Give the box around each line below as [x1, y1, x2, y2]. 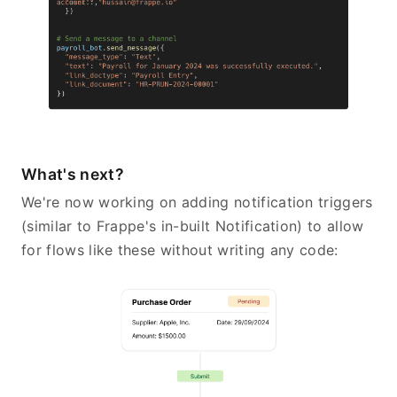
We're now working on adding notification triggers [21, 193, 373, 212]
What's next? [21, 165, 124, 184]
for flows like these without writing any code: [21, 241, 339, 260]
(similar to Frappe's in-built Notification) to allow [21, 217, 364, 236]
